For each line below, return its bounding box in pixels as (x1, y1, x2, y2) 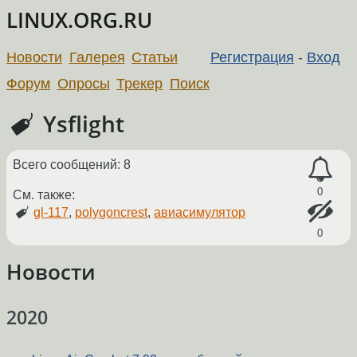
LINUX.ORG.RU (6, 6, 152, 34)
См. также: (13, 187, 75, 202)
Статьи (131, 49, 178, 65)
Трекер (116, 75, 163, 92)
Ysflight (37, 108, 125, 139)
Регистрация (210, 49, 294, 65)
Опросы (57, 75, 110, 92)
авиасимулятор (154, 205, 246, 219)
